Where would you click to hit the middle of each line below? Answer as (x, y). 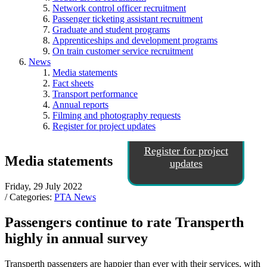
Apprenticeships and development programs (135, 40)
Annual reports (80, 105)
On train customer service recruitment (123, 51)
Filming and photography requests (117, 115)
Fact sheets (73, 83)
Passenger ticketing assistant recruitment (128, 19)
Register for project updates (104, 126)
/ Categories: (30, 197)
